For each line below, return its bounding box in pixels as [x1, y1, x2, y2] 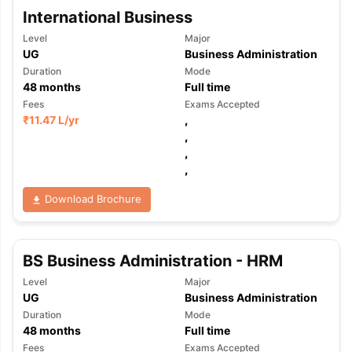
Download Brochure [42, 192, 141, 206]
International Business [22, 8, 192, 27]
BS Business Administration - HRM [22, 251, 283, 270]
